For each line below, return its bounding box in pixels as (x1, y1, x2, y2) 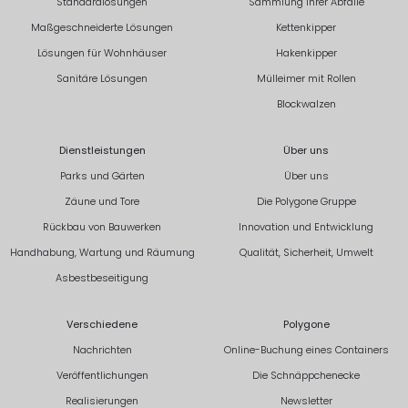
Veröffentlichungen (56, 367, 148, 382)
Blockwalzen (276, 96, 336, 111)
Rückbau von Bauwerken (43, 219, 161, 234)
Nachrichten (72, 342, 132, 357)
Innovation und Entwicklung (239, 219, 373, 234)
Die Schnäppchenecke (252, 367, 360, 382)
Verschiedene (66, 316, 138, 331)
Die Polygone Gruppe (256, 193, 356, 209)
